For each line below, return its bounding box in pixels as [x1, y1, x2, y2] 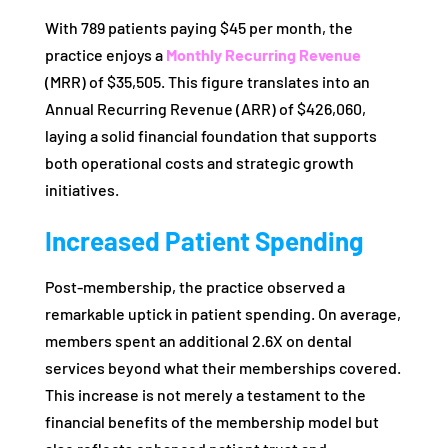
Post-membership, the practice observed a [44, 277, 345, 297]
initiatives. [44, 180, 119, 200]
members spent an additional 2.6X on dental [44, 331, 352, 351]
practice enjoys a [44, 45, 166, 65]
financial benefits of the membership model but [44, 412, 379, 432]
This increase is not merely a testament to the [44, 385, 366, 405]
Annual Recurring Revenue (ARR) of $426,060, [44, 99, 366, 119]
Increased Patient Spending [44, 225, 363, 257]
